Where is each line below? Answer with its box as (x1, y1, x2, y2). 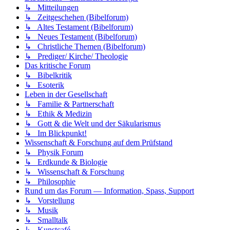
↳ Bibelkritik (25, 70, 72, 80)
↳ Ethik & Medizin (25, 109, 92, 118)
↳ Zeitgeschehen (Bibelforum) (25, 12, 128, 22)
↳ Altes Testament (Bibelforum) (25, 22, 133, 31)
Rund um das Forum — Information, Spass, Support (25, 186, 194, 195)
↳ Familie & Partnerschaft (25, 99, 114, 108)
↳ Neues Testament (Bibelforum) (25, 32, 137, 41)
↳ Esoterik (25, 80, 64, 89)
